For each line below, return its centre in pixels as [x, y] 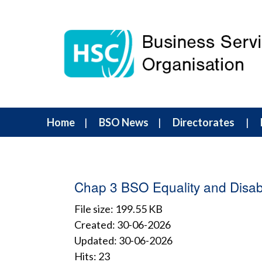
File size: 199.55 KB [118, 208]
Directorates [204, 122]
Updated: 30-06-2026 [123, 240]
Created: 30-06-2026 [123, 224]
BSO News [124, 122]
